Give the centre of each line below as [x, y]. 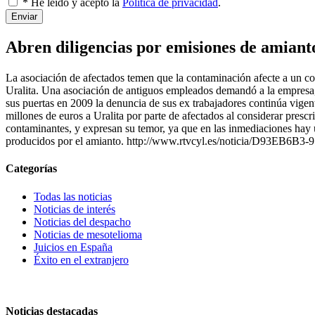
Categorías [31, 169]
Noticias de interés [75, 209]
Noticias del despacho [82, 221]
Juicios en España [73, 247]
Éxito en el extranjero [81, 259]
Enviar [24, 16]
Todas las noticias [73, 196]
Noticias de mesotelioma [88, 234]
